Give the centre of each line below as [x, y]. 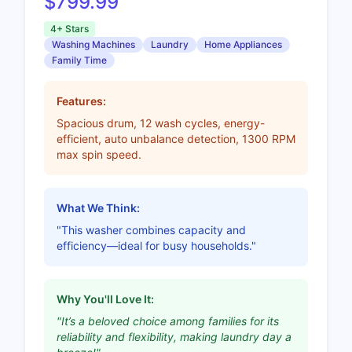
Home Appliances [243, 44]
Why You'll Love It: [105, 299]
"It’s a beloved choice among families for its [168, 321]
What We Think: [98, 207]
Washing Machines [93, 44]
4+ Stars [70, 28]
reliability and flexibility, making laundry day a [174, 336]
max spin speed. [99, 154]
